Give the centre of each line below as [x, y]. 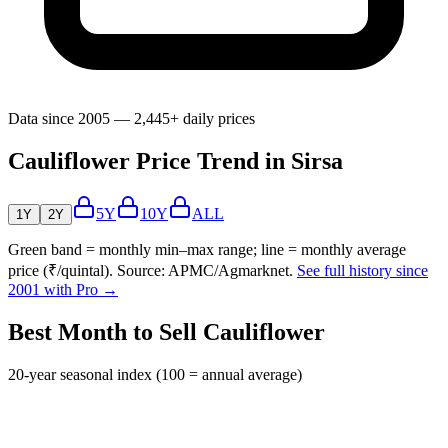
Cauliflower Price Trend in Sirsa [175, 161]
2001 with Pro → [63, 290]
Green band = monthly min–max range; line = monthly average [207, 250]
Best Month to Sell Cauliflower [166, 332]
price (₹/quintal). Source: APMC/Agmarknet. [150, 271]
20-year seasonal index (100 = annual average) [155, 374]
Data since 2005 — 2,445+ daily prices [131, 119]
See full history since [362, 271]
